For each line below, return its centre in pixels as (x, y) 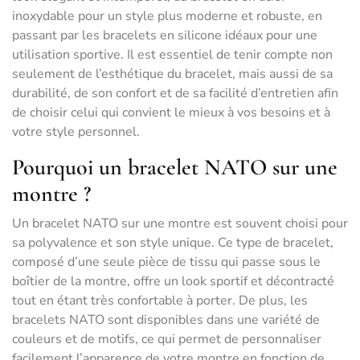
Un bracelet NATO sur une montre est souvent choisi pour (180, 223)
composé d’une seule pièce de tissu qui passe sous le (166, 262)
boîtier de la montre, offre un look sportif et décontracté (173, 281)
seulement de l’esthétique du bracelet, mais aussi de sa (172, 74)
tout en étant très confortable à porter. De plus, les (160, 301)
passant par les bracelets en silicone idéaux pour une (165, 35)
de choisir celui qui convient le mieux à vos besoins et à (171, 112)
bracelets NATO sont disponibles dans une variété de (166, 320)
